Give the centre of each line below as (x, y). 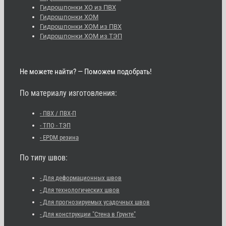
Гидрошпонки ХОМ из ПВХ (81, 26)
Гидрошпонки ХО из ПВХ (78, 7)
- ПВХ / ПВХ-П (58, 113)
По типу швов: (44, 157)
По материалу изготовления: (68, 93)
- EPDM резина (59, 137)
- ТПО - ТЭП (55, 125)
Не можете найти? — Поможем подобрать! (86, 71)
